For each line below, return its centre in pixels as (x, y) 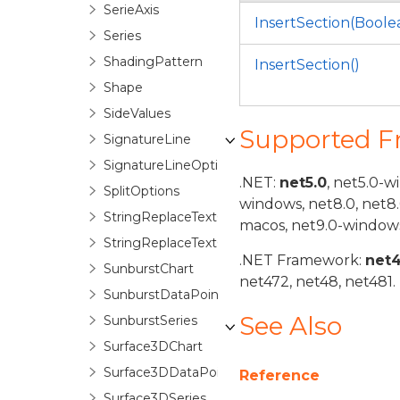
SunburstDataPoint (164, 295)
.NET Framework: (302, 260)
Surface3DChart (153, 346)
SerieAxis (131, 10)
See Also (291, 326)
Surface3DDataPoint (168, 372)
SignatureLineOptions (172, 165)
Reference (279, 375)
